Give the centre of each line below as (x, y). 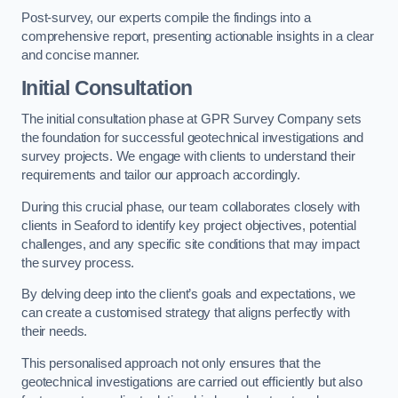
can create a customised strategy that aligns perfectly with (186, 313)
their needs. (55, 332)
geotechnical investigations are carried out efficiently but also (192, 382)
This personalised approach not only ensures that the (171, 363)
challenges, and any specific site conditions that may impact (191, 244)
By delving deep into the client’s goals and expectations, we (189, 295)
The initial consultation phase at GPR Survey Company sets (191, 119)
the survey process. (78, 263)
